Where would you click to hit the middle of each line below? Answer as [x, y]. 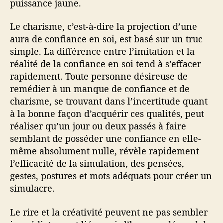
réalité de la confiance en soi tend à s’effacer [106, 64]
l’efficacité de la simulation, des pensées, [97, 164]
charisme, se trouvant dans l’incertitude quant [109, 101]
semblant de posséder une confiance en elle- [106, 139]
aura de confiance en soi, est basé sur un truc [106, 39]
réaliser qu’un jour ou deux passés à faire [98, 126]
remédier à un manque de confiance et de [100, 89]
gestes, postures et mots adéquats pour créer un [111, 176]
